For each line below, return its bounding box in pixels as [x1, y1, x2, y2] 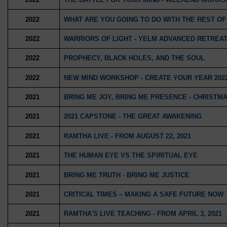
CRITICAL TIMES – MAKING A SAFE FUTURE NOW [63, 190, 223, 198]
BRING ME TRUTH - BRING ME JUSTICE [63, 171, 190, 179]
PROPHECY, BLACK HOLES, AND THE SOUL [63, 54, 205, 62]
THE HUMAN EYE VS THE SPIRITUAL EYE [63, 152, 198, 160]
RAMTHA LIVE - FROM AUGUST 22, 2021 [63, 132, 191, 140]
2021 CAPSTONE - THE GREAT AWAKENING [63, 112, 202, 121]
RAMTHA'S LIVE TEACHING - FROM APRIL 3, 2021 [63, 210, 222, 218]
